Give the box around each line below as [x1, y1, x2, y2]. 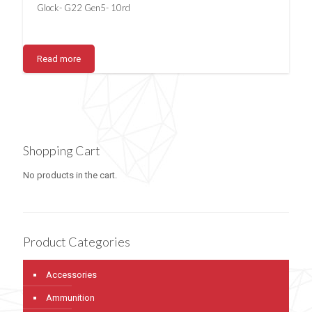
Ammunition [46, 292, 95, 304]
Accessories [46, 270, 97, 281]
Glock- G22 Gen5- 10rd [37, 2, 130, 14]
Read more [37, 54, 81, 65]
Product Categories [23, 234, 130, 250]
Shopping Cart [23, 143, 100, 159]
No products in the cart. [23, 170, 117, 181]
